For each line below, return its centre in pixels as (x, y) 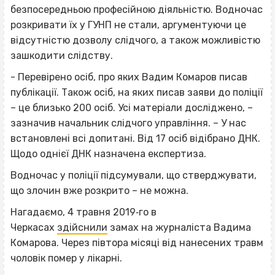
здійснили (82, 228)
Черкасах (34, 228)
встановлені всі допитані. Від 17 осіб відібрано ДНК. (135, 139)
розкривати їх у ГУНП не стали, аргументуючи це (128, 25)
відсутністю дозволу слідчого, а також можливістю (135, 41)
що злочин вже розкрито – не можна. (99, 191)
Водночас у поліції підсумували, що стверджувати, (134, 176)
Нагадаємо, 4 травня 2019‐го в (83, 212)
